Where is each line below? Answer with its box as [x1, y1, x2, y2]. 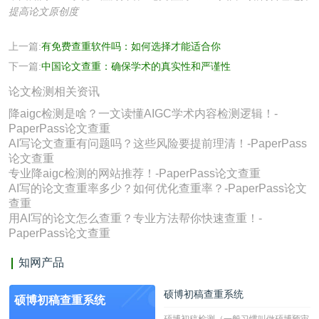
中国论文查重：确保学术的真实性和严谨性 [41, 61, 231, 73]
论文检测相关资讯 [9, 85, 100, 98]
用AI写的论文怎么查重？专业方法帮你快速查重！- [9, 212, 262, 225]
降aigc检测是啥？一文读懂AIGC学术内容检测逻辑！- [9, 108, 278, 120]
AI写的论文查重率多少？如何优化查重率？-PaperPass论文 [9, 182, 307, 195]
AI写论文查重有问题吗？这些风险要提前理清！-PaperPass [9, 137, 307, 150]
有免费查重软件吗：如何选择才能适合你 [41, 41, 221, 53]
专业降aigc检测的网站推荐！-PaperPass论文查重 [9, 167, 261, 180]
